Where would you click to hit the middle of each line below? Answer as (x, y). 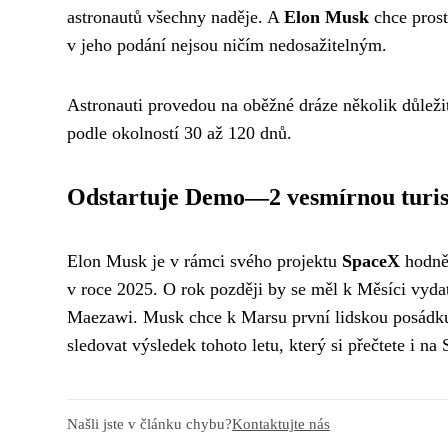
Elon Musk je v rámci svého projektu (204, 261)
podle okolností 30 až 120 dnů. (179, 133)
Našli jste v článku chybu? (149, 424)
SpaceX (371, 261)
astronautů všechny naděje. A (175, 17)
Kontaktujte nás (281, 424)
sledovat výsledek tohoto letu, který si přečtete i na (254, 345)
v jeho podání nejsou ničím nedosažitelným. (227, 45)
